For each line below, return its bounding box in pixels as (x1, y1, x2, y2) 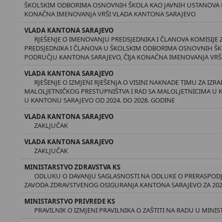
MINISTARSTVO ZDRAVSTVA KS (24, 163, 121, 171)
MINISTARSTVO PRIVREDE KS (24, 197, 115, 206)
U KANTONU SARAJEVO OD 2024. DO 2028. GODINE (24, 96, 175, 105)
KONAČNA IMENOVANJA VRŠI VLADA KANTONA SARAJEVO (24, 9, 196, 18)
